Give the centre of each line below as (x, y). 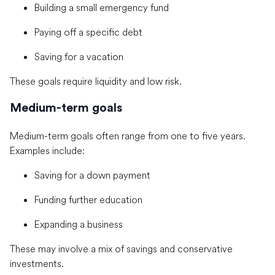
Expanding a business (79, 224)
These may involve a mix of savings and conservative (121, 248)
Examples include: (47, 150)
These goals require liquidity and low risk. (96, 81)
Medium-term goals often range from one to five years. (128, 135)
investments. (37, 263)
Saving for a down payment (92, 175)
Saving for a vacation (79, 56)
